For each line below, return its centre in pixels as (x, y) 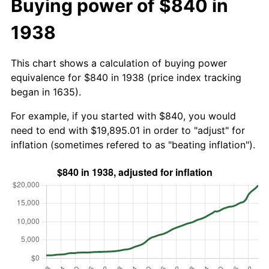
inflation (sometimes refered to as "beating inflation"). (133, 144)
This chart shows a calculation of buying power (119, 63)
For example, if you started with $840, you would (123, 116)
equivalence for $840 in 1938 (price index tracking (126, 77)
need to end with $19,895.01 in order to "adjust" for (128, 130)
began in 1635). (46, 92)
